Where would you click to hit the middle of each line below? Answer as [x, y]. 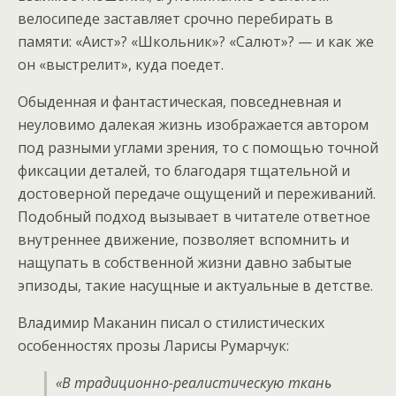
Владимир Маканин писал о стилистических [171, 323]
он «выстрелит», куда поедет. [121, 65]
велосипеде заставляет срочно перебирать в [175, 19]
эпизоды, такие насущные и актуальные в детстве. [195, 286]
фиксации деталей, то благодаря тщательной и [184, 171]
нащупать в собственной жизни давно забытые [185, 263]
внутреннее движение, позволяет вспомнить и [183, 240]
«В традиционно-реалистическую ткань [194, 383]
